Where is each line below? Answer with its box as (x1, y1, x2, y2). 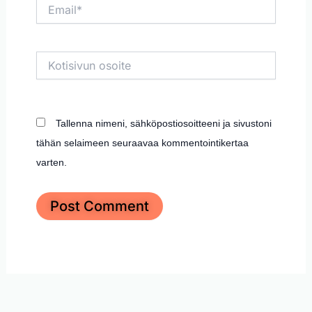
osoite (35, 65, 62, 77)
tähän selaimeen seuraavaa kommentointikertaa (36, 136, 249, 148)
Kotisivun (35, 52, 75, 63)
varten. (36, 156, 67, 168)
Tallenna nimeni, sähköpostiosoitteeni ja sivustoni (55, 117, 272, 129)
